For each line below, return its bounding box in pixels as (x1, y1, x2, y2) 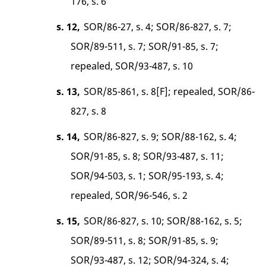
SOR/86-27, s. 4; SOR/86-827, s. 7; (83, 20, 232, 33)
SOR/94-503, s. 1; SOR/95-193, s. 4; (71, 169, 224, 182)
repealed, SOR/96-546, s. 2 (71, 188, 188, 202)
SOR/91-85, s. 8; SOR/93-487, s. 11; (71, 149, 224, 163)
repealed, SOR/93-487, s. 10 (71, 59, 194, 72)
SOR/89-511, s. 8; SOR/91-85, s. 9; (71, 233, 219, 247)
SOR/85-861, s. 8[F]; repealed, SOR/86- (83, 84, 255, 98)
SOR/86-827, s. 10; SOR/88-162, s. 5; (83, 214, 242, 227)
